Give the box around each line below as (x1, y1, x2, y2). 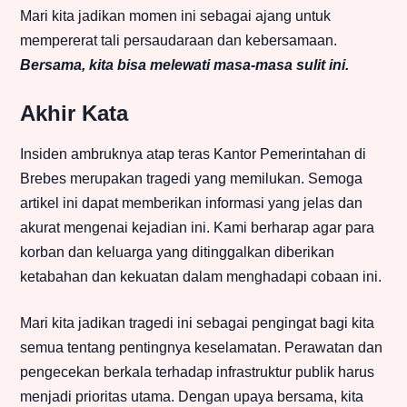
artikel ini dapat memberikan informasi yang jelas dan (20, 195, 362, 212)
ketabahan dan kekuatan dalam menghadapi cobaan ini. (20, 269, 382, 285)
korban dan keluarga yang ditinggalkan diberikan (20, 244, 334, 261)
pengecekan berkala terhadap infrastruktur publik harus (20, 364, 374, 381)
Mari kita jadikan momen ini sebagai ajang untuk (20, 8, 331, 25)
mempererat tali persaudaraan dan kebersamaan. (20, 33, 337, 49)
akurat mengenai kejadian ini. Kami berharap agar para (20, 220, 374, 236)
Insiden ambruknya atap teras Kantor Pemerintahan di (20, 146, 366, 163)
